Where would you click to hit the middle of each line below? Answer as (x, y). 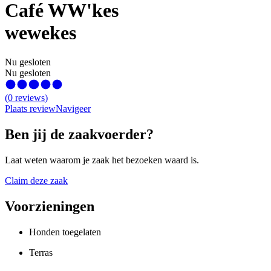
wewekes (41, 32)
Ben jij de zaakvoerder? (79, 135)
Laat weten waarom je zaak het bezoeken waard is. (102, 160)
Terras (41, 253)
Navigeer (73, 109)
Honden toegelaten (65, 232)
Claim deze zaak (36, 181)
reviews (30, 98)
